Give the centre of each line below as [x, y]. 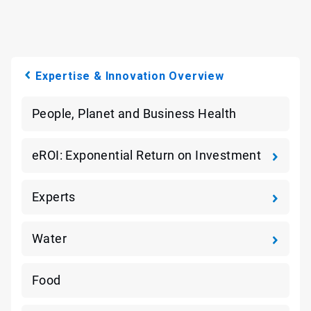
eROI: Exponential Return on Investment [147, 155]
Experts [54, 197]
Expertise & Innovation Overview [130, 76]
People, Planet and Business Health [134, 114]
